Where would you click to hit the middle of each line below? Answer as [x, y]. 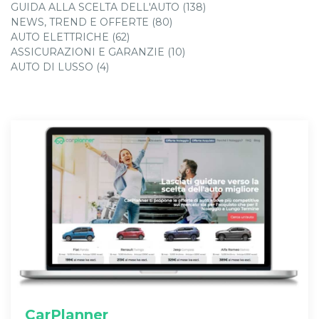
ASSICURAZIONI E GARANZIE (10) [98, 52]
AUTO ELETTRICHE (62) [70, 37]
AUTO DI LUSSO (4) [60, 67]
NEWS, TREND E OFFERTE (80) [91, 22]
